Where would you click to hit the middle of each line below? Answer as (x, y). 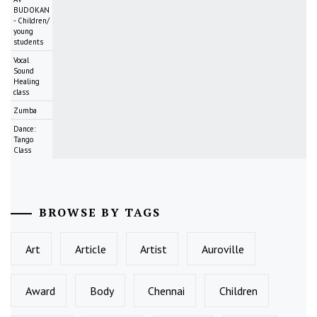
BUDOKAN (31, 10)
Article (90, 249)
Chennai (167, 290)
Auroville (223, 249)
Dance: (24, 129)
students (28, 42)
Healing (27, 82)
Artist (154, 249)
